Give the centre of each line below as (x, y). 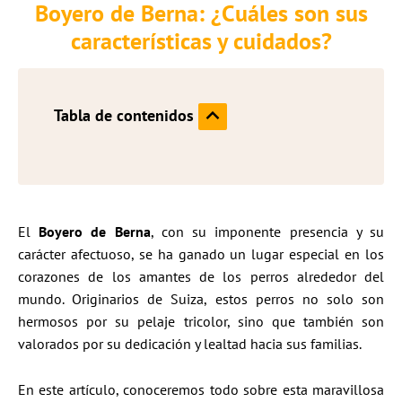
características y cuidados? (201, 41)
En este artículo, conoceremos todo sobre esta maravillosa (201, 389)
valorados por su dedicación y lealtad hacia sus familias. (190, 343)
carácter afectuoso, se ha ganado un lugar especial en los (201, 253)
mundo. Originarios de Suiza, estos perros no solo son (201, 298)
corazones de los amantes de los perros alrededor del (201, 276)
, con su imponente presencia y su (267, 231)
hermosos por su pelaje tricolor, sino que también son (201, 321)
